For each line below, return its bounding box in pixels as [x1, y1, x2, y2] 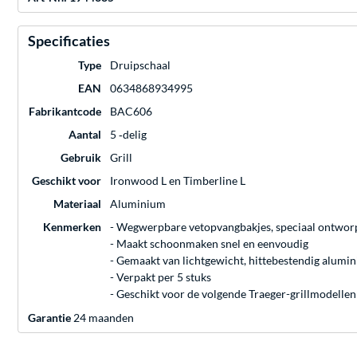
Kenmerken [43, 220, 101, 234]
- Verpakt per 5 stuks [110, 270, 211, 284]
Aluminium [110, 197, 166, 211]
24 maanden [73, 311, 134, 325]
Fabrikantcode [29, 104, 101, 119]
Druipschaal [110, 58, 171, 73]
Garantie [28, 311, 71, 325]
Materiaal [53, 197, 101, 211]
